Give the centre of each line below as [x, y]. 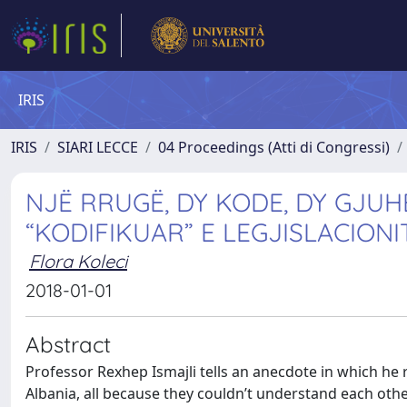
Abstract [68, 344]
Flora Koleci [78, 261]
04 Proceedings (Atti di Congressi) [274, 147]
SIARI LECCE [98, 147]
